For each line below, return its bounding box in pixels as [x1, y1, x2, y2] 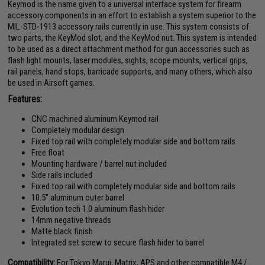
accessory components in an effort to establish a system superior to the [8, 10, 257, 21]
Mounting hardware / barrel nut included [31, 159, 167, 170]
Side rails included [31, 170, 93, 181]
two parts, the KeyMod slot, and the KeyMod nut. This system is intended [8, 33, 257, 44]
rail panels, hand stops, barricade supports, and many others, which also [8, 66, 253, 77]
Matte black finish [31, 226, 93, 237]
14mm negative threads [31, 215, 112, 226]
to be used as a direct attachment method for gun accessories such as [8, 44, 250, 55]
